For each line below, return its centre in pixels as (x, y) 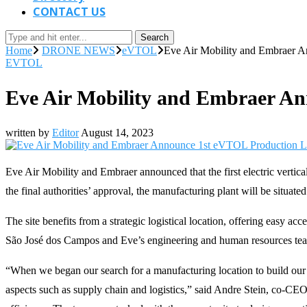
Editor (65, 132)
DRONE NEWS (78, 50)
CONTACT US (69, 12)
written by (29, 132)
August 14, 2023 (117, 132)
